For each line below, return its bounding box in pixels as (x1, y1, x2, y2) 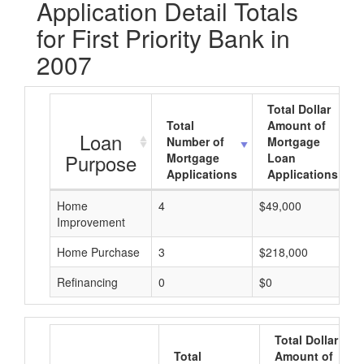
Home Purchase (57, 244, 140, 260)
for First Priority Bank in (37, 20, 290, 55)
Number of (167, 133, 224, 149)
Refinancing (57, 274, 118, 290)
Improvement (57, 214, 125, 230)
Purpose (65, 149, 136, 177)
